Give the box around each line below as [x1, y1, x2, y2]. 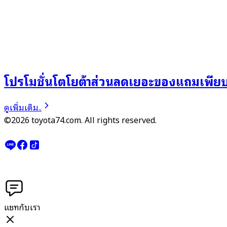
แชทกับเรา [4, 200, 41, 213]
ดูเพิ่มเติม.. [4, 100, 42, 113]
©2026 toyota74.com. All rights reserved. [4, 112, 157, 126]
